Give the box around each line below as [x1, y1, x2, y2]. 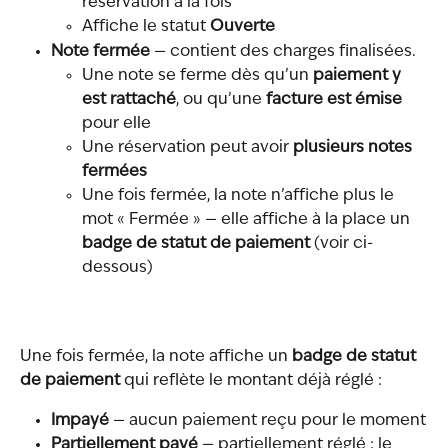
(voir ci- [310, 236, 373, 253]
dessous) [82, 260, 153, 277]
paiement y [313, 68, 405, 85]
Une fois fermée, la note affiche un [20, 348, 292, 365]
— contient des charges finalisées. [150, 43, 416, 60]
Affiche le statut [82, 19, 210, 36]
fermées [82, 164, 147, 181]
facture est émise [266, 92, 402, 109]
